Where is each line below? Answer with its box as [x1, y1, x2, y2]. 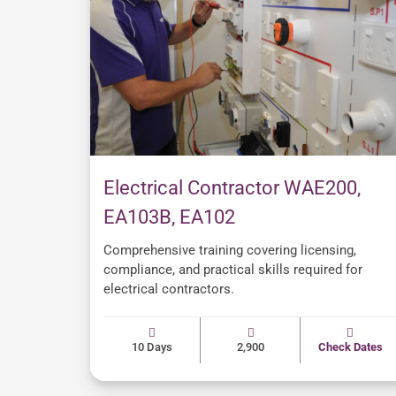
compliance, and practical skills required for [103, 262, 362, 278]
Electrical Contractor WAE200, [103, 177, 361, 200]
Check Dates [317, 340, 383, 354]
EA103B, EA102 [103, 206, 235, 229]
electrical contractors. [103, 281, 234, 298]
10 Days [131, 340, 172, 354]
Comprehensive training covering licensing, [103, 242, 356, 259]
